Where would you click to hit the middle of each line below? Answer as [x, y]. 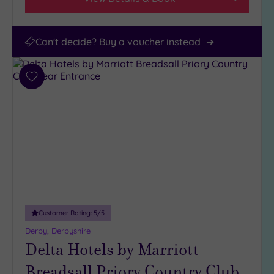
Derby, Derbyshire [58, 230]
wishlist [48, 106]
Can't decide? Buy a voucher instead [118, 41]
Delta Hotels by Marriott [112, 249]
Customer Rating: [66, 213]
